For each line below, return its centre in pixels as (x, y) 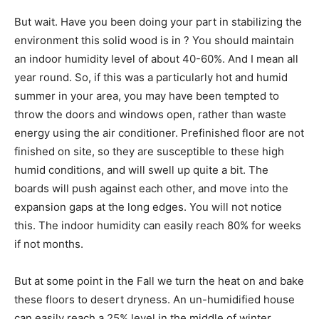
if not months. (49, 244)
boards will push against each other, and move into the (151, 188)
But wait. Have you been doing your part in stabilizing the (158, 22)
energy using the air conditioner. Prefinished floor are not (159, 133)
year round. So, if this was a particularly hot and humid (151, 77)
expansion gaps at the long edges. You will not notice (148, 207)
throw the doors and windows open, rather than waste (150, 114)
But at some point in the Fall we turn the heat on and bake (159, 281)
